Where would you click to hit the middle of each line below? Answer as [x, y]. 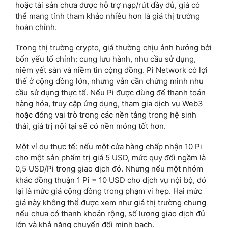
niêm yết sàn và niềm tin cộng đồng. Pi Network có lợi [111, 70]
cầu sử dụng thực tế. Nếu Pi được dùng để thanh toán [110, 93]
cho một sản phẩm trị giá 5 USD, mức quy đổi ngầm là [110, 158]
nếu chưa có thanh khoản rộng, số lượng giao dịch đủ [110, 214]
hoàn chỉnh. [36, 27]
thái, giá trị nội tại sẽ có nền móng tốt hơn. [91, 126]
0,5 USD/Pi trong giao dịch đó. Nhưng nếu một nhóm [109, 169]
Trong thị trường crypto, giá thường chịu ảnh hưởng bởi [113, 48]
